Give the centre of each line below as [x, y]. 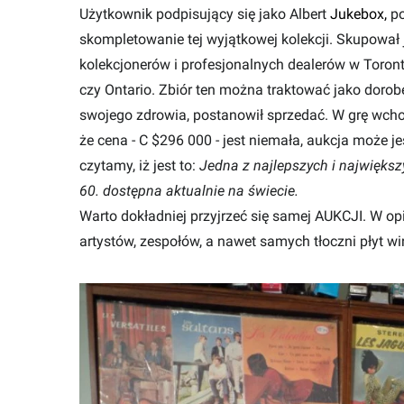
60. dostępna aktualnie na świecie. [189, 191]
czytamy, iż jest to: [139, 166]
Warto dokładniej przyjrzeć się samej [197, 216]
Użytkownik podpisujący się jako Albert [205, 14]
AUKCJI [339, 216]
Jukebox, [358, 14]
